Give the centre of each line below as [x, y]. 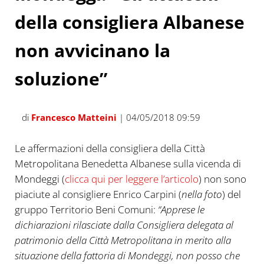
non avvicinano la [92, 50]
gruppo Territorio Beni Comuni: [86, 210]
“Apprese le [181, 210]
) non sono [222, 179]
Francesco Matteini [74, 117]
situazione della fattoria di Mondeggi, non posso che [127, 256]
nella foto [202, 194]
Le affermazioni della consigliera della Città [110, 148]
